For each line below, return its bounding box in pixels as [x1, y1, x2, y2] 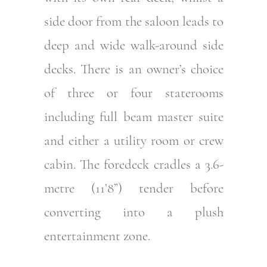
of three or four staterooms [44, 84, 224, 101]
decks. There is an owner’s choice [44, 60, 224, 77]
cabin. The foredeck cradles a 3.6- [44, 156, 224, 173]
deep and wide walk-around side [44, 36, 224, 54]
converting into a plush [44, 203, 224, 221]
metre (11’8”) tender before [44, 179, 224, 197]
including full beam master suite [44, 108, 224, 125]
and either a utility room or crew [44, 132, 224, 149]
